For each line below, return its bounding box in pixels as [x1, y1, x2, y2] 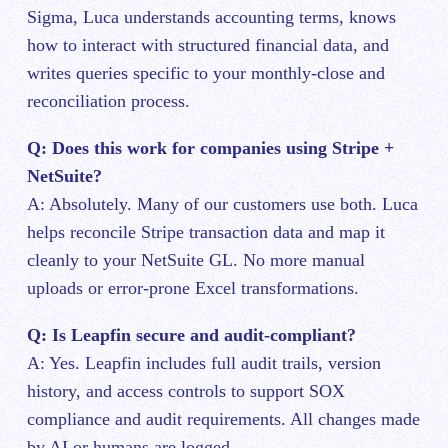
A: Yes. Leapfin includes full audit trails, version [27, 353, 381, 374]
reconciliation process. [27, 90, 190, 111]
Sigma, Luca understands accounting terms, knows [27, 6, 396, 27]
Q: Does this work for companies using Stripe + [27, 138, 394, 159]
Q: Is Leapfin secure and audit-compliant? [27, 325, 356, 346]
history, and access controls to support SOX [27, 381, 345, 402]
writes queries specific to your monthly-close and [27, 62, 385, 83]
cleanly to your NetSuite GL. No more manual [27, 250, 365, 271]
